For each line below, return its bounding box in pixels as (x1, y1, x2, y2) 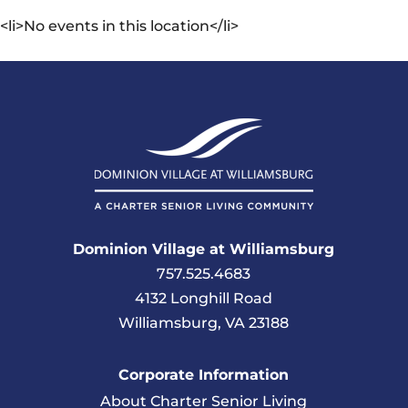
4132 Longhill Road (135, 289, 273, 307)
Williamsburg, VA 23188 (118, 313, 290, 331)
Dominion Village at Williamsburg (73, 240, 335, 258)
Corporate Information (118, 365, 290, 383)
